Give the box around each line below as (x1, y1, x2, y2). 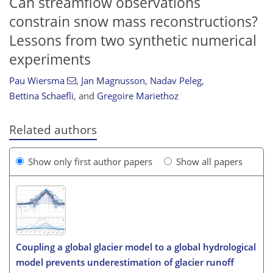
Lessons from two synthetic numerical (9, 30, 257, 50)
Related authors (9, 122, 97, 138)
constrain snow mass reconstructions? (9, 12, 258, 31)
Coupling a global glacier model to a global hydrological (16, 241, 256, 253)
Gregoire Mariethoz (97, 90, 179, 102)
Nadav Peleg (149, 74, 202, 87)
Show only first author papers (28, 155, 152, 168)
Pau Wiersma (9, 74, 65, 87)
